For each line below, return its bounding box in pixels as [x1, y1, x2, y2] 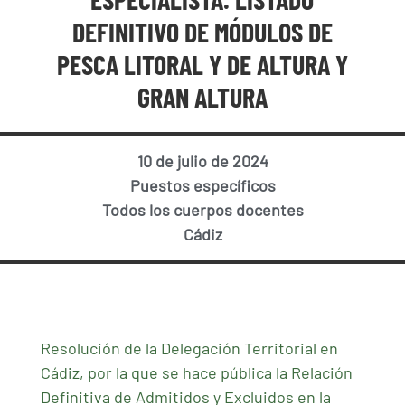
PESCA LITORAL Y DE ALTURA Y [56, 47, 348, 80]
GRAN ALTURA [137, 80, 268, 113]
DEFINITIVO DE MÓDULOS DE [71, 14, 333, 48]
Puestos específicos [129, 175, 276, 196]
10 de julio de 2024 [137, 151, 268, 172]
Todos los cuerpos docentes [101, 200, 304, 221]
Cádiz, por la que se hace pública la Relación [40, 363, 353, 383]
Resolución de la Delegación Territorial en [40, 338, 338, 359]
